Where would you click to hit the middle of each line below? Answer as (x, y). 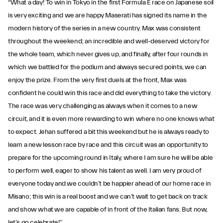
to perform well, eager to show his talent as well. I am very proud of (105, 171)
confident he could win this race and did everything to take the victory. (110, 93)
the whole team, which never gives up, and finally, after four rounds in (108, 54)
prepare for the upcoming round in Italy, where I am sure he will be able (111, 158)
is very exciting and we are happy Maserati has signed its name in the (108, 15)
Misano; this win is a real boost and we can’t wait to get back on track (108, 197)
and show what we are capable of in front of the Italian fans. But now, (108, 210)
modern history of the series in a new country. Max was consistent (105, 28)
